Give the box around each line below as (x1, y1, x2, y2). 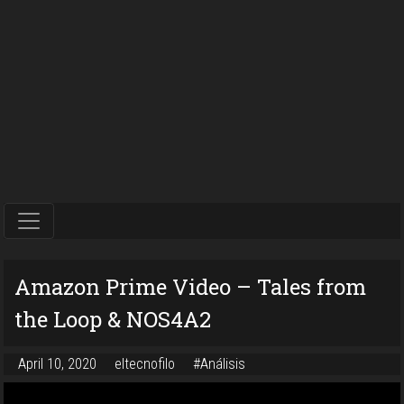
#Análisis (193, 354, 245, 372)
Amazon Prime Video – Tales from (14, 271, 366, 301)
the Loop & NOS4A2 (14, 304, 211, 334)
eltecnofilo (115, 354, 179, 372)
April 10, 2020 (18, 354, 100, 372)
